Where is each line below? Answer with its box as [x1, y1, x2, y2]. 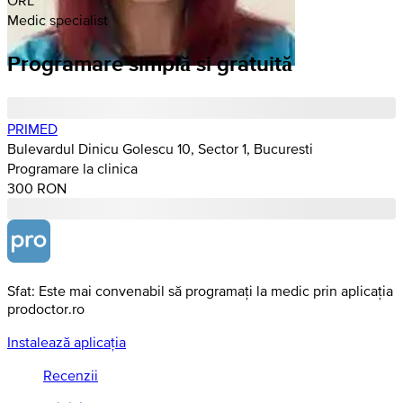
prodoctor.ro [7, 300, 85, 317]
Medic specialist [7, 11, 108, 28]
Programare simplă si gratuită [7, 47, 292, 79]
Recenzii [43, 366, 98, 383]
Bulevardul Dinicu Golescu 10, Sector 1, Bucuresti [7, 139, 313, 157]
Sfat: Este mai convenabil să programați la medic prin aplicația [7, 282, 393, 299]
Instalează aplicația [7, 333, 126, 350]
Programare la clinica [7, 159, 138, 176]
